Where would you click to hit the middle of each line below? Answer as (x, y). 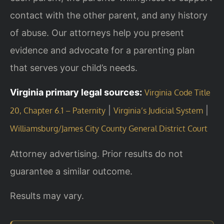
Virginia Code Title (177, 93)
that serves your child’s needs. (74, 67)
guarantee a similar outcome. (71, 171)
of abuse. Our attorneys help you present (97, 32)
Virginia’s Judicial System (158, 111)
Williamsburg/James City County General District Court (109, 129)
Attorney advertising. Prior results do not (96, 153)
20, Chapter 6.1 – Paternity (58, 111)
